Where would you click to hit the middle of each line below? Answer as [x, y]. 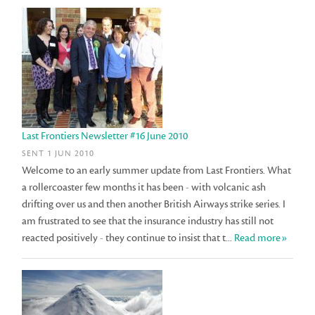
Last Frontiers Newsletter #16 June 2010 [105, 136]
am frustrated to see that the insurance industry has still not [148, 221]
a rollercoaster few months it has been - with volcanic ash [144, 188]
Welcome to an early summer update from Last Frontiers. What [157, 171]
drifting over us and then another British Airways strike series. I [154, 205]
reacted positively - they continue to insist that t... [128, 238]
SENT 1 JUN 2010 [58, 153]
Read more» [261, 238]
